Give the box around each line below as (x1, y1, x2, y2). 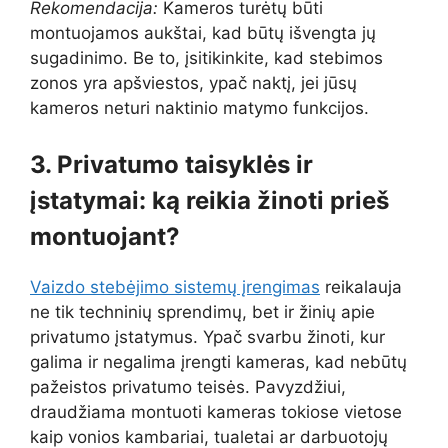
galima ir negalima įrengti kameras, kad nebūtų (30, 351, 407, 372)
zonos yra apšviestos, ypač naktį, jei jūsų (30, 73, 357, 94)
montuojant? (30, 221, 180, 251)
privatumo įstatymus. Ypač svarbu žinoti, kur (30, 326, 385, 347)
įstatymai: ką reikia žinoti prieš (30, 185, 389, 215)
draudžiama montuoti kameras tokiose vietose (30, 401, 402, 422)
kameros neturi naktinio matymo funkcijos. (30, 98, 369, 119)
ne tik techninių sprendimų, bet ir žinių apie (30, 301, 375, 322)
